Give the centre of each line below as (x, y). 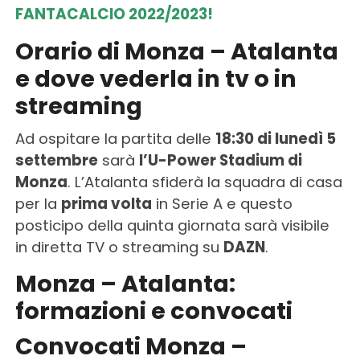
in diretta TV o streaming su (119, 247)
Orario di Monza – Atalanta (176, 51)
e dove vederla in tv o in (155, 78)
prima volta (106, 203)
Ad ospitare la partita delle (115, 138)
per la (38, 203)
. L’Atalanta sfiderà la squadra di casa (205, 182)
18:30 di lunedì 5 (275, 138)
